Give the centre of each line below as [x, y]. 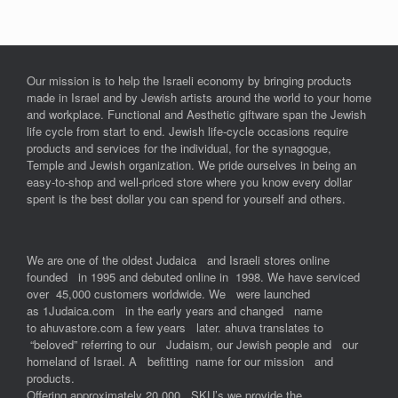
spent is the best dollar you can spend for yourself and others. [186, 198]
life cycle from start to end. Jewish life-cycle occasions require [187, 131]
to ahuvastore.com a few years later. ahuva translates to [177, 327]
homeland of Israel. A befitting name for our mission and [180, 361]
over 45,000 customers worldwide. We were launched [168, 293]
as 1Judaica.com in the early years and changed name [175, 310]
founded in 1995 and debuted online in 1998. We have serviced [193, 276]
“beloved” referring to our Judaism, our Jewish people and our [192, 344]
